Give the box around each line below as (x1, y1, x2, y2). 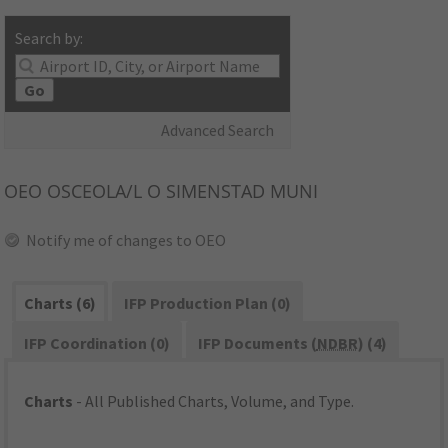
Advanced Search (161, 120, 275, 141)
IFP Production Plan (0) (123, 293, 291, 314)
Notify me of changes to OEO (26, 230, 227, 251)
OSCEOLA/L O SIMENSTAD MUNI (42, 179, 319, 204)
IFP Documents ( (197, 333, 317, 354)
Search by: (15, 28, 84, 49)
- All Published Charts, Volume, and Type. (73, 391, 355, 412)
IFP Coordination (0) (24, 333, 171, 354)
